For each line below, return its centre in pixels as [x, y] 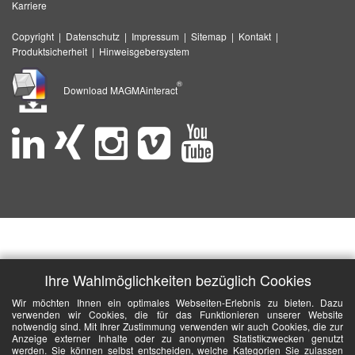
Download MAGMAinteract [123, 90]
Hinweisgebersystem [144, 51]
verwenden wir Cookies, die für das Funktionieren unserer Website [177, 314]
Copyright [33, 36]
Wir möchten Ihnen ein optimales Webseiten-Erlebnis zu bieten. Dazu [177, 302]
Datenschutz [93, 36]
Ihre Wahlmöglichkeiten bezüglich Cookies [177, 280]
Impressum [155, 36]
